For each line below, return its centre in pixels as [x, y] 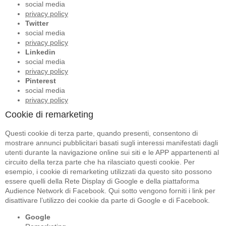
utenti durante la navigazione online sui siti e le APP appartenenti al [112, 153]
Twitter [37, 23]
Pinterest [41, 81]
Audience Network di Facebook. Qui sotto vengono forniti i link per [110, 191]
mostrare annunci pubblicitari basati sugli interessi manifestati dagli [111, 143]
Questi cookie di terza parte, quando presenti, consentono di [101, 133]
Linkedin [40, 52]
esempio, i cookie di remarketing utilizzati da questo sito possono [108, 172]
